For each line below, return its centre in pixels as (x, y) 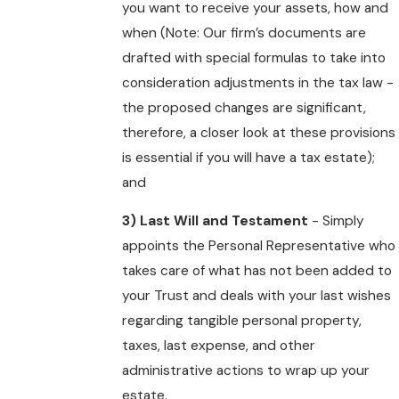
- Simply (337, 221)
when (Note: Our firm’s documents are (244, 33)
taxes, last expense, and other (219, 346)
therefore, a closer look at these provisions (259, 132)
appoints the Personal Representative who (259, 246)
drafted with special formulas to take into (254, 57)
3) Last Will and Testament (216, 221)
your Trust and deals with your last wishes (257, 296)
